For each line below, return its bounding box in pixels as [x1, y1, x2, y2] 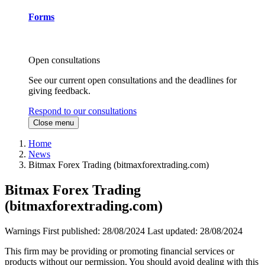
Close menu [33, 118, 74, 128]
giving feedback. [28, 86, 91, 96]
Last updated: [147, 226, 200, 237]
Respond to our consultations [28, 106, 137, 117]
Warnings [5, 226, 40, 237]
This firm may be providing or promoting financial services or [5, 246, 234, 257]
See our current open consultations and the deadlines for [28, 75, 237, 86]
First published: [43, 226, 102, 237]
